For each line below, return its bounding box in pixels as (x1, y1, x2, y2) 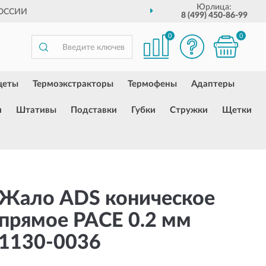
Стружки (170, 106, 208, 115)
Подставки (71, 106, 117, 115)
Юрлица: (197, 3, 232, 11)
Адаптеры (191, 80, 235, 88)
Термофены (128, 80, 177, 88)
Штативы (16, 106, 56, 115)
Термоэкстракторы (33, 80, 113, 88)
